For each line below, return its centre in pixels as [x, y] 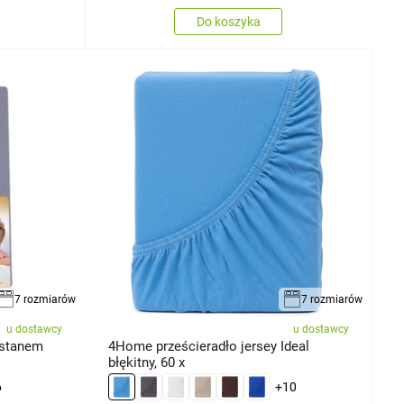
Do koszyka [228, 21]
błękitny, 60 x [146, 363]
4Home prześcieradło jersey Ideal [208, 346]
